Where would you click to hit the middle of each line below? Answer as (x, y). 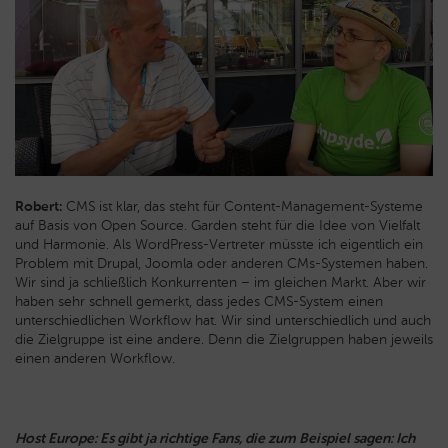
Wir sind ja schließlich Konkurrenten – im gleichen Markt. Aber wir (220, 283)
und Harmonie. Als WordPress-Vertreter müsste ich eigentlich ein (219, 245)
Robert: (38, 207)
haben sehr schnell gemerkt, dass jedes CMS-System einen (199, 302)
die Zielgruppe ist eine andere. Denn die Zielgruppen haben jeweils (224, 340)
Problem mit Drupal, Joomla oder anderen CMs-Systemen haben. (221, 264)
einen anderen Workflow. (95, 359)
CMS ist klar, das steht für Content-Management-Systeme (242, 207)
